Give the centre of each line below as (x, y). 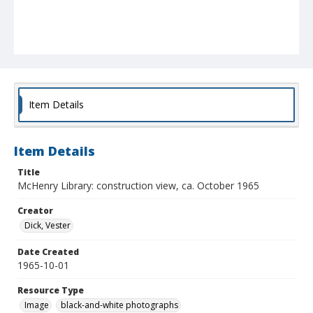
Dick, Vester (48, 226)
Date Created (48, 252)
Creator (35, 211)
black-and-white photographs (119, 305)
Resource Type (51, 291)
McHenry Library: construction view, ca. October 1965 (138, 186)
